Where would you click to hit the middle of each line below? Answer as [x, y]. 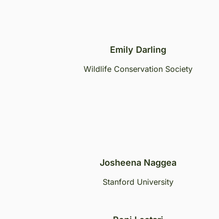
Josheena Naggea [138, 163]
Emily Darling [138, 50]
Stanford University [138, 182]
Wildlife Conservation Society [138, 69]
